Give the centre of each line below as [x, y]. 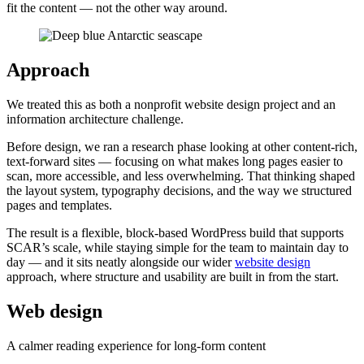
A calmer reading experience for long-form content [136, 345]
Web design [54, 311]
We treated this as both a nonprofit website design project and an [171, 104]
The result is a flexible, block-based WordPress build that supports [175, 232]
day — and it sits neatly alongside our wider [121, 262]
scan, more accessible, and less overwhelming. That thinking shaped [181, 175]
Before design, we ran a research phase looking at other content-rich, [182, 146]
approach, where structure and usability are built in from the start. [173, 276]
